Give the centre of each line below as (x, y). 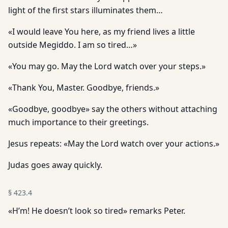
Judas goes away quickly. (55, 165)
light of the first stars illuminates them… (85, 10)
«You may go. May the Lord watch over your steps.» (107, 66)
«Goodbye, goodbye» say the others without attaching (113, 109)
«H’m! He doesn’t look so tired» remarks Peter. (97, 211)
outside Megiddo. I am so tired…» (73, 45)
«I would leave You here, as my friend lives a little (102, 32)
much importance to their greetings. (78, 122)
